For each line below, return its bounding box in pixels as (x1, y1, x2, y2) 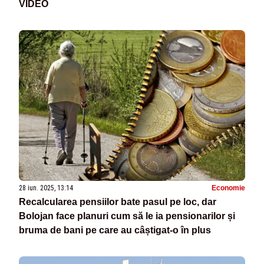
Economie (212, 184, 245, 193)
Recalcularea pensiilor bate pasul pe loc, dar (19, 197, 216, 207)
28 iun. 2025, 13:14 (19, 184, 73, 193)
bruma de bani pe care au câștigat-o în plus (19, 225, 211, 236)
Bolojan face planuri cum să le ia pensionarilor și (19, 211, 235, 222)
